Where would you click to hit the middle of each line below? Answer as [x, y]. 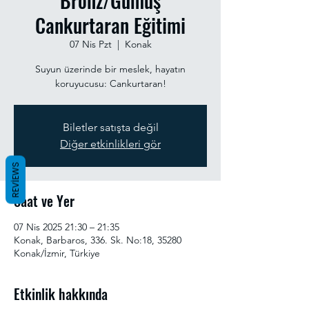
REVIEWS [16, 179]
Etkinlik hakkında [61, 294]
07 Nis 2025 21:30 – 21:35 [67, 227]
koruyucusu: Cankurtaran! [110, 83]
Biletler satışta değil [110, 127]
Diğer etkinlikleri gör [110, 144]
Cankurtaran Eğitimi [110, 25]
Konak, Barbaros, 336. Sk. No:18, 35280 [98, 240]
